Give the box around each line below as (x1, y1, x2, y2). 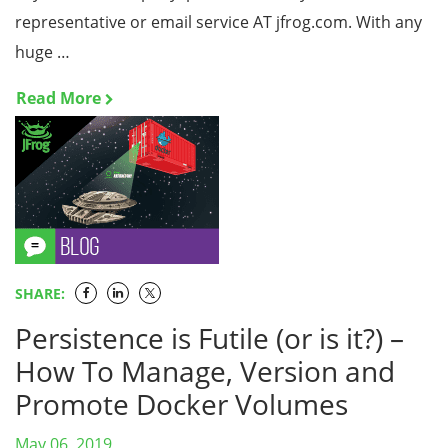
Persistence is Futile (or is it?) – (15, 319, 404, 357)
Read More (16, 87, 101, 109)
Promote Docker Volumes (15, 385, 348, 423)
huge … (15, 41, 70, 63)
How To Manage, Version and (15, 352, 395, 390)
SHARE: (15, 284, 65, 303)
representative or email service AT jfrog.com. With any (15, 11, 422, 33)
